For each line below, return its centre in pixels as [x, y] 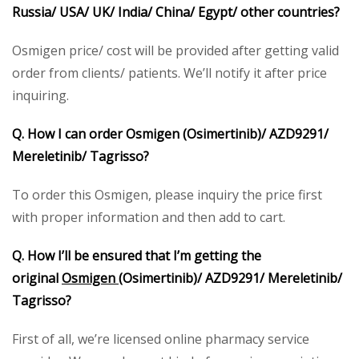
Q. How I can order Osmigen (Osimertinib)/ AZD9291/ [170, 133]
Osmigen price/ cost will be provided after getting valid [175, 50]
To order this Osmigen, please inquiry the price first [167, 194]
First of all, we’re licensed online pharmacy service [161, 339]
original [37, 278]
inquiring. [40, 95]
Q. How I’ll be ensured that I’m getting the [137, 255]
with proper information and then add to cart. [149, 217]
